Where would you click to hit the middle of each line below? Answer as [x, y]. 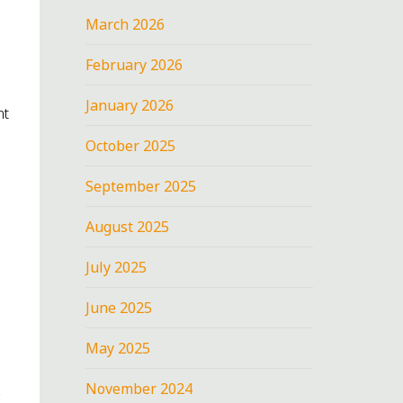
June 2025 [119, 307]
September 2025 [141, 186]
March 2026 [125, 24]
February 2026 [134, 64]
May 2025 [118, 348]
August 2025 [128, 226]
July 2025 [116, 267]
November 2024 [139, 388]
